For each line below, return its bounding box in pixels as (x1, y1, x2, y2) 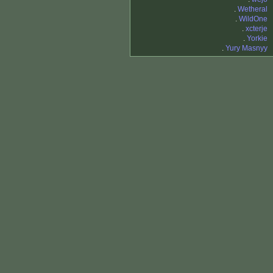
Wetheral (238, 5, 268, 14)
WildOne (239, 15, 268, 24)
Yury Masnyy (225, 44, 268, 53)
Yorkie (247, 34, 268, 43)
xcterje (246, 24, 268, 34)
